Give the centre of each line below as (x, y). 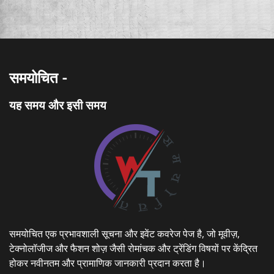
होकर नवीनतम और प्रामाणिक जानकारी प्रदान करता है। (108, 263)
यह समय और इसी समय (59, 105)
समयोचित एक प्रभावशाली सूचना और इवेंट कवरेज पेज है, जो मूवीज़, (124, 234)
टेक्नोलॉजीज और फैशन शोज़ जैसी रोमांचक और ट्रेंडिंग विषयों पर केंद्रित (133, 249)
